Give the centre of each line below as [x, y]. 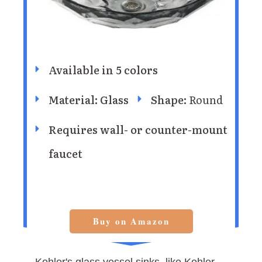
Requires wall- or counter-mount [138, 130]
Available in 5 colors [103, 70]
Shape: [170, 100]
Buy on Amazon [131, 221]
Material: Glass [89, 100]
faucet [65, 154]
